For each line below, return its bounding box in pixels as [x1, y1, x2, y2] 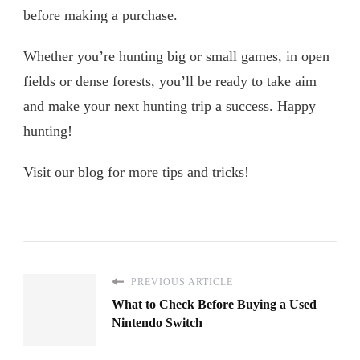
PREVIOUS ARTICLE [128, 276, 233, 288]
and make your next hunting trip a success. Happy [23, 97, 316, 114]
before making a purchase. [23, 6, 178, 23]
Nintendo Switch [112, 315, 202, 329]
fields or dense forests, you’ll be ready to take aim [23, 72, 317, 89]
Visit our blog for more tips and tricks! [23, 163, 249, 180]
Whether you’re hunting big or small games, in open [23, 47, 329, 64]
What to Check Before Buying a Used [112, 297, 317, 311]
